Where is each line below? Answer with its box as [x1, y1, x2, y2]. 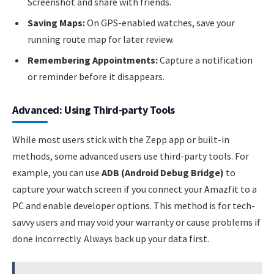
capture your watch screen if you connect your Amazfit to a [12, 182, 257, 195]
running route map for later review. [28, 33, 174, 46]
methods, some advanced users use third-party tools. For [12, 149, 249, 162]
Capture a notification [158, 54, 253, 67]
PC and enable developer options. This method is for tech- [12, 199, 255, 212]
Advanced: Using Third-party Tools [12, 102, 175, 117]
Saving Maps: [28, 17, 85, 29]
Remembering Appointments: [28, 54, 158, 67]
